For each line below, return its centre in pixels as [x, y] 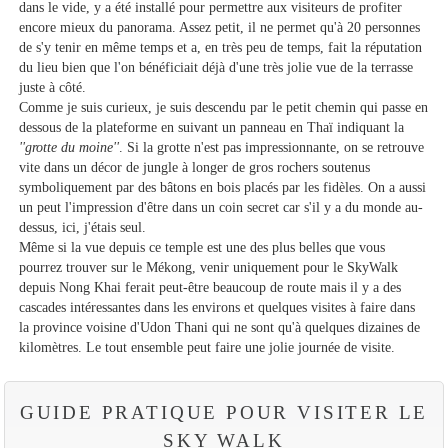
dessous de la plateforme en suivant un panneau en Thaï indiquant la [212, 126]
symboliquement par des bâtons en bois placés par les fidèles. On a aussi [223, 186]
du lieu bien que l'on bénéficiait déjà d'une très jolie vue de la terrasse [216, 66]
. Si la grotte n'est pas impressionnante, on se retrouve [272, 146]
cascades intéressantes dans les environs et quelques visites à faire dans [217, 306]
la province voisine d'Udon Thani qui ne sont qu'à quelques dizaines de [220, 326]
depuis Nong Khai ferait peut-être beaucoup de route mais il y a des [210, 286]
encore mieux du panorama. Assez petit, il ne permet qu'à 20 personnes [220, 26]
